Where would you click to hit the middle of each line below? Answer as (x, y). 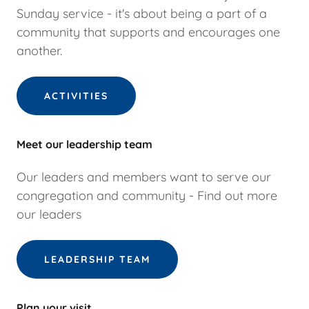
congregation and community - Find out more (147, 196)
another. (39, 51)
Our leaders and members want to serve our (144, 177)
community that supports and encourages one (148, 32)
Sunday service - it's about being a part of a (142, 13)
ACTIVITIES (76, 96)
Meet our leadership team (84, 144)
